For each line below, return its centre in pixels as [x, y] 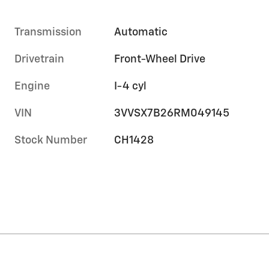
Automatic [141, 33]
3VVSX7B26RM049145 [172, 114]
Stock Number [51, 141]
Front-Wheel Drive [160, 60]
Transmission [48, 33]
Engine [32, 87]
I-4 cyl [130, 87]
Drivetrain [39, 60]
